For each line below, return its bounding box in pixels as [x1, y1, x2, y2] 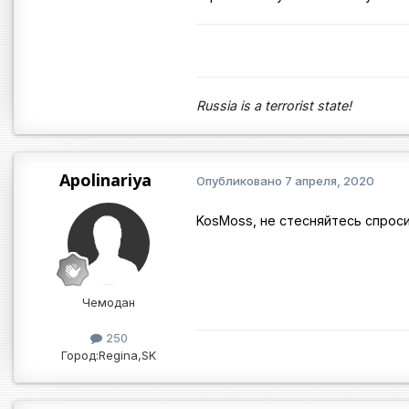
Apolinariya [58, 168, 152, 191]
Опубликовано [196, 173, 285, 189]
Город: [61, 348, 99, 363]
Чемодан [82, 294, 135, 309]
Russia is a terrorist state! [196, 97, 351, 113]
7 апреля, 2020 [285, 173, 374, 189]
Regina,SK [99, 348, 156, 363]
